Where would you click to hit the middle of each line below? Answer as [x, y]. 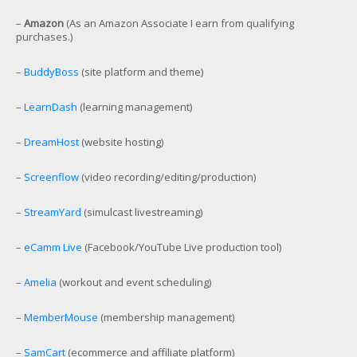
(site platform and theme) [141, 71]
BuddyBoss [51, 71]
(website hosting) [121, 141]
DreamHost [51, 141]
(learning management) [135, 106]
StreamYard [53, 212]
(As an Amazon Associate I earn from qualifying [179, 23]
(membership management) [166, 317]
